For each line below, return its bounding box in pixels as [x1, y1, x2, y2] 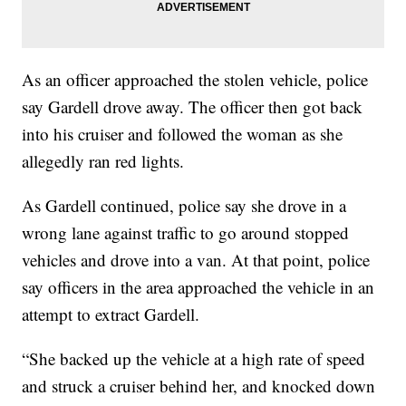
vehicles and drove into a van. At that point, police [22, 248, 371, 272]
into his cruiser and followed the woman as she [22, 122, 343, 146]
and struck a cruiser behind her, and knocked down [22, 374, 376, 398]
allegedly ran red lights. [22, 150, 185, 173]
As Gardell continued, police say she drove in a [22, 194, 347, 217]
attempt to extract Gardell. [22, 303, 200, 326]
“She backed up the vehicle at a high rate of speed [22, 347, 366, 371]
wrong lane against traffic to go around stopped [22, 221, 350, 245]
